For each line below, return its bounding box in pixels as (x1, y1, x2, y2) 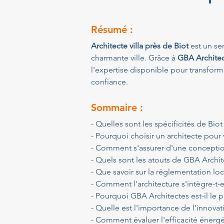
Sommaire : (91, 101, 143, 113)
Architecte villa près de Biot (91, 41, 188, 50)
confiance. (91, 77, 128, 86)
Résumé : (91, 23, 133, 35)
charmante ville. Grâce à (91, 53, 177, 62)
